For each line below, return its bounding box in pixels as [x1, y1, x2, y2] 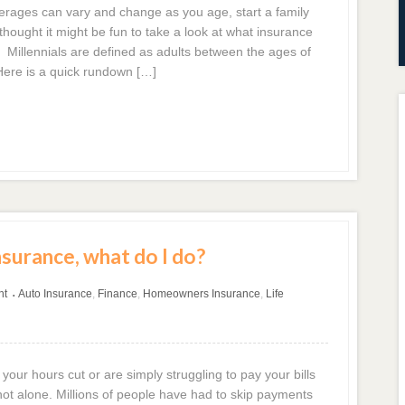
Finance [97, 287, 137, 300]
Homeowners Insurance [142, 287, 260, 300]
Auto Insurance [17, 287, 92, 300]
